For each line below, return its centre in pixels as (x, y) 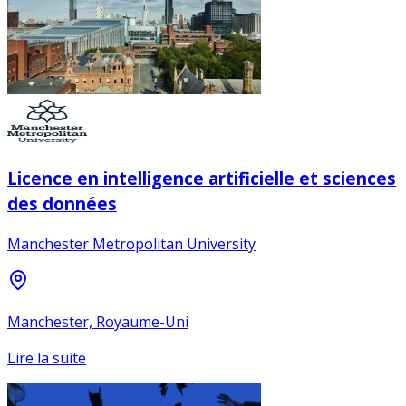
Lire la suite (47, 358)
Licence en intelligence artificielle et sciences (202, 178)
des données (62, 203)
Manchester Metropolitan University (131, 244)
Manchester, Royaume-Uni (98, 322)
